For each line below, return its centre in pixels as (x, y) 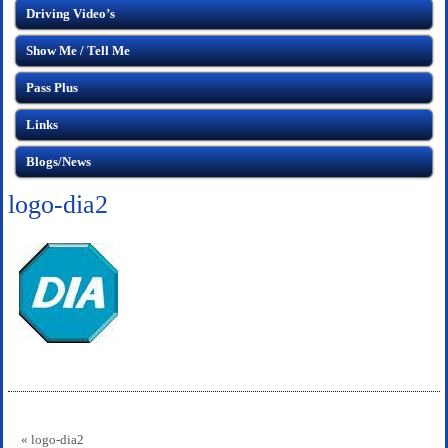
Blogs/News (58, 161)
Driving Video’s (70, 13)
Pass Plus (52, 87)
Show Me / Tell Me (78, 50)
